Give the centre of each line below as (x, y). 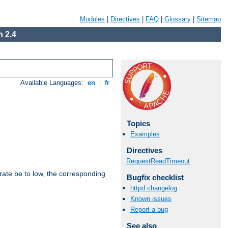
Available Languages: (53, 83)
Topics (138, 123)
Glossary (178, 19)
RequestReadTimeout (158, 161)
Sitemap (209, 19)
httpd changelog (154, 188)
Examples (145, 134)
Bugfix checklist (155, 177)
